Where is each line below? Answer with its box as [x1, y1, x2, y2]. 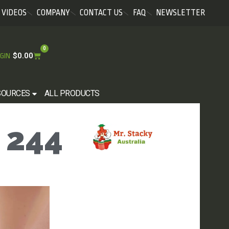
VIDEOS [2, 8, 27, 17]
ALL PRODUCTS [44, 88, 100, 98]
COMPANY [36, 8, 70, 17]
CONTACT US [80, 8, 123, 17]
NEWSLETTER [156, 8, 205, 17]
